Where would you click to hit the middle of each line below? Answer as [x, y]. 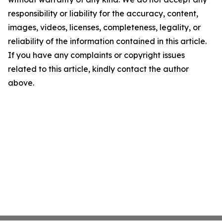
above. [21, 83]
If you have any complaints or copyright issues [96, 55]
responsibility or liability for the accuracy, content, [103, 13]
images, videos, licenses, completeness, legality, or [104, 27]
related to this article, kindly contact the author [98, 69]
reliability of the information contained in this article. [107, 41]
